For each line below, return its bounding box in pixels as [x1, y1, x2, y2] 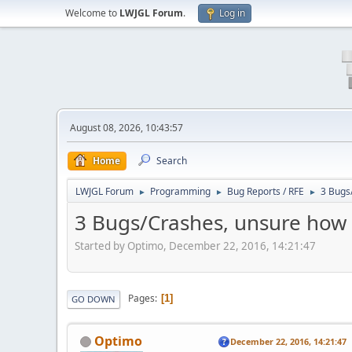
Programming [150, 185, 211, 198]
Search [156, 154, 187, 167]
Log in [219, 6, 245, 20]
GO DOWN [71, 292, 115, 305]
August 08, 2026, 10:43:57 [70, 121, 183, 134]
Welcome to [65, 6, 119, 20]
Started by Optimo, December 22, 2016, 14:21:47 [75, 238, 316, 253]
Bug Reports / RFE [227, 185, 304, 198]
